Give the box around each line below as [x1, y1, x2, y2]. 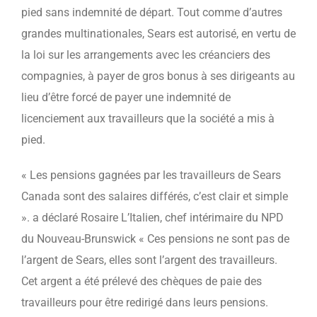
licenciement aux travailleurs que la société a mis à [21, 112, 275, 125]
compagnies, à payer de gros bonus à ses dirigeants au [21, 69, 295, 83]
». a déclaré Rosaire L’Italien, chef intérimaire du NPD [21, 211, 284, 224]
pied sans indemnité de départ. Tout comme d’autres [21, 6, 282, 19]
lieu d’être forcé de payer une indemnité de [21, 91, 231, 104]
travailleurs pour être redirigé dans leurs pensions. [21, 296, 268, 309]
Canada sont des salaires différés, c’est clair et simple [21, 190, 288, 203]
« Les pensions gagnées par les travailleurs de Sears [21, 168, 281, 182]
